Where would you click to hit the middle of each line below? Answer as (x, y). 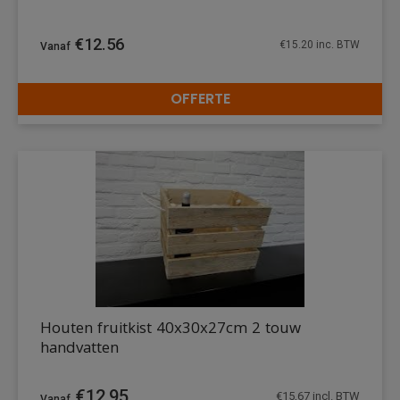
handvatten (79, 350)
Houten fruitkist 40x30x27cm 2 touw (171, 330)
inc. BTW (337, 44)
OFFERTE (200, 99)
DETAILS (329, 112)
